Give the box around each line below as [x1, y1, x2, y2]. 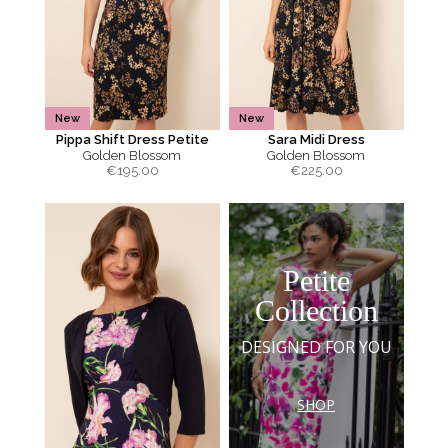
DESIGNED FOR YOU [240, 335, 392, 358]
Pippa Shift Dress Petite [55, 132, 209, 147]
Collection [254, 293, 378, 327]
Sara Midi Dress [267, 132, 365, 147]
